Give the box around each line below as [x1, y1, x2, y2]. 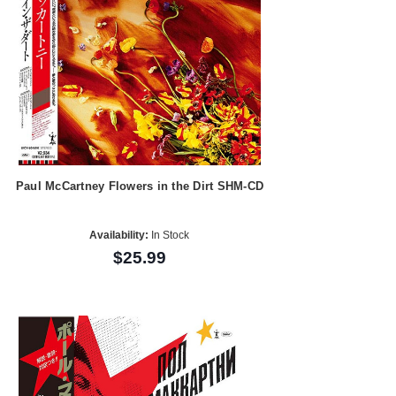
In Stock [148, 229, 190, 242]
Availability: [89, 229, 149, 242]
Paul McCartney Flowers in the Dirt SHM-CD [15, 179, 264, 193]
